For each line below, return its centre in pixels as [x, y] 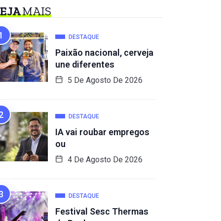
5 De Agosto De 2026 [104, 80]
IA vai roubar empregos [102, 132]
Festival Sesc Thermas [102, 211]
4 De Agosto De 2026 [104, 160]
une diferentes [85, 64]
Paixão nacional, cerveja [104, 53]
